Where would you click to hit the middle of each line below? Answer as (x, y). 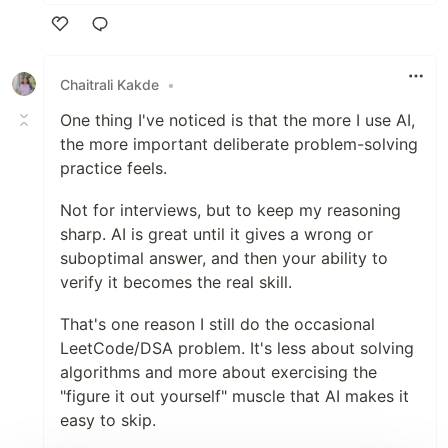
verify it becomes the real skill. (176, 282)
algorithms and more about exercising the (218, 372)
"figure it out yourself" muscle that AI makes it (234, 396)
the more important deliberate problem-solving (239, 144)
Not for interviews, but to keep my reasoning (230, 210)
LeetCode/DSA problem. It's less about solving (237, 348)
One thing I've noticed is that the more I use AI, (237, 120)
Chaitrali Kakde (109, 84)
